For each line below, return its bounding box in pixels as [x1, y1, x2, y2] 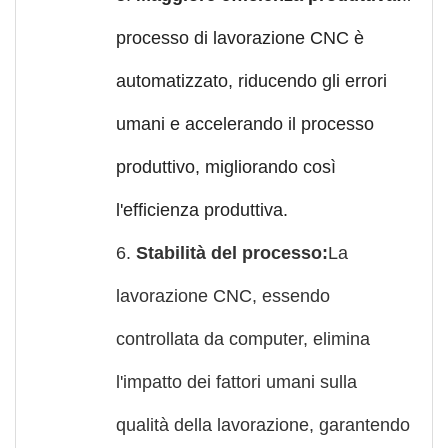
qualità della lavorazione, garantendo [116, 414, 410, 435]
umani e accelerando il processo [116, 113, 374, 134]
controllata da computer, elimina [116, 328, 370, 349]
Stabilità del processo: [136, 242, 328, 263]
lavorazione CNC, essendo [116, 285, 330, 306]
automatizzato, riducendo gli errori [116, 70, 387, 91]
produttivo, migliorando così [116, 156, 336, 177]
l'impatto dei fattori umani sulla [116, 371, 357, 392]
